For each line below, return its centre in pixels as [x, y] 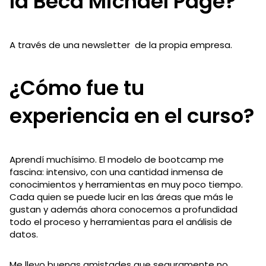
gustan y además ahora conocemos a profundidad [123, 209]
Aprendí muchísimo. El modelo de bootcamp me [117, 159]
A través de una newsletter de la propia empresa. [122, 45]
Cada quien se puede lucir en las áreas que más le [121, 197]
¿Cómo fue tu [77, 88]
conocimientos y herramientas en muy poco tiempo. [126, 184]
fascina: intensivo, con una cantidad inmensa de [116, 172]
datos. [25, 234]
